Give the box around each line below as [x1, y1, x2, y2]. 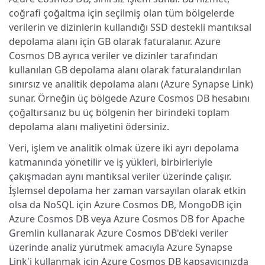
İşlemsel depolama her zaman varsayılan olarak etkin [9, 183, 246, 197]
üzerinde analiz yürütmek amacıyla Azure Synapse [9, 240, 232, 254]
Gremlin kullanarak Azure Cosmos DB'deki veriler [9, 226, 228, 240]
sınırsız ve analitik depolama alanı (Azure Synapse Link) [9, 77, 253, 91]
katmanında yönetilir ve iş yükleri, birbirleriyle [9, 155, 212, 169]
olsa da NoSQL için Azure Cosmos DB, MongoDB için [9, 198, 242, 211]
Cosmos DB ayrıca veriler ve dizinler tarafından [9, 49, 218, 62]
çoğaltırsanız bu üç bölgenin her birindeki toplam [9, 105, 230, 119]
